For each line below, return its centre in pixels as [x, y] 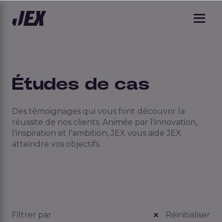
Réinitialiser [187, 215]
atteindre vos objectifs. [56, 144]
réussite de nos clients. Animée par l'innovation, [105, 122]
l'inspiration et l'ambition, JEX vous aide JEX [97, 133]
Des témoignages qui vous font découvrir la [98, 111]
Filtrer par [32, 215]
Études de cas [81, 84]
